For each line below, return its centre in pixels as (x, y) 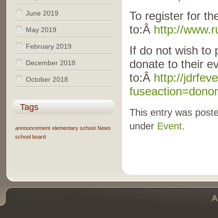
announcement (32, 128)
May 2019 (41, 30)
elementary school (73, 128)
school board (30, 137)
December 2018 (50, 63)
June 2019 (42, 13)
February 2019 (48, 46)
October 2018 (47, 79)
